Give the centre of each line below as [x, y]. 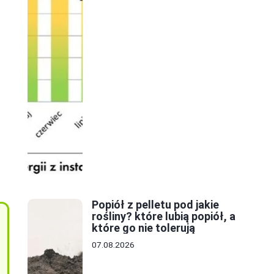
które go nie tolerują [143, 228]
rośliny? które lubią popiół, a [164, 217]
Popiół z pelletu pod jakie [155, 205]
